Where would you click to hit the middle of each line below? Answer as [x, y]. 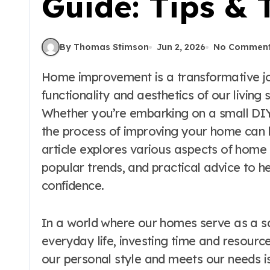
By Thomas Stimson [104, 47]
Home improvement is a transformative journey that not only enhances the [46, 77]
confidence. [73, 185]
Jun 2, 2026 [181, 47]
